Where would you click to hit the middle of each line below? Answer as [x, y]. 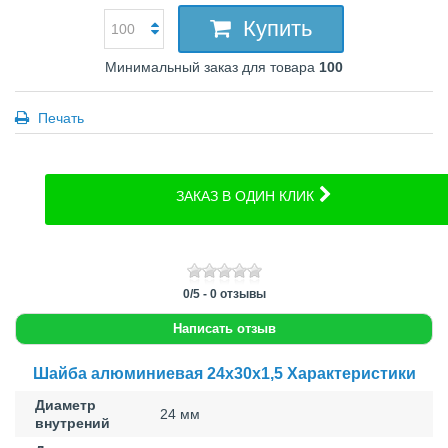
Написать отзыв [224, 328]
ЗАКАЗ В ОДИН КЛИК [245, 195]
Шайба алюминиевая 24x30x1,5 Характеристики [224, 373]
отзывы [241, 293]
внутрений [72, 422]
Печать [59, 117]
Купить [277, 28]
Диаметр [65, 404]
